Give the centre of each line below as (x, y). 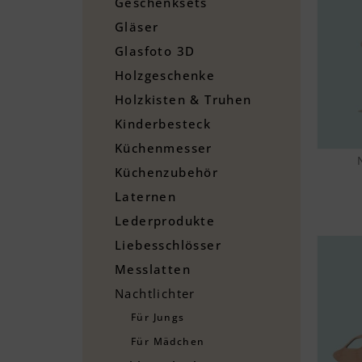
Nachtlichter (155, 293)
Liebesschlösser (168, 244)
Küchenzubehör (167, 172)
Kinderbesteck (163, 123)
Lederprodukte (165, 220)
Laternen (146, 196)
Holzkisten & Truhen (183, 99)
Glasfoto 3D (155, 51)
